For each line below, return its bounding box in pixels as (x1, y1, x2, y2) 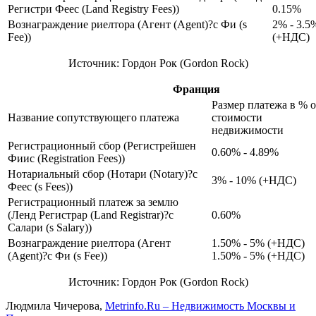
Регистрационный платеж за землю (8, 195, 178, 208)
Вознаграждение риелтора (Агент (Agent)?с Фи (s (8, 18, 247, 30)
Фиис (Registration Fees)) (8, 152, 125, 164)
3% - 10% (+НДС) (212, 174, 296, 186)
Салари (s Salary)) (8, 221, 92, 233)
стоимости (212, 111, 262, 123)
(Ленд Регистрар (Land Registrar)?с (8, 208, 174, 221)
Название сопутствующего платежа (8, 111, 179, 123)
